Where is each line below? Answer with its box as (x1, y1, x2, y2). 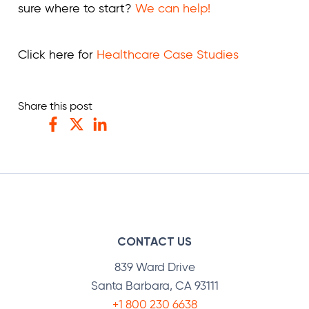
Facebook (46, 132, 97, 147)
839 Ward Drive (114, 259, 195, 274)
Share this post (18, 99, 92, 112)
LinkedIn (92, 132, 134, 147)
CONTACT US (117, 234, 192, 248)
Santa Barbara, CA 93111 (90, 278, 219, 292)
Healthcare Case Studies (97, 46, 239, 62)
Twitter (69, 132, 103, 147)
